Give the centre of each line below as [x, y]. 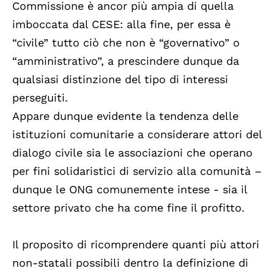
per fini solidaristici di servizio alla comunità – [137, 171]
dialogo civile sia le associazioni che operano [132, 153]
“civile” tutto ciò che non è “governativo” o [126, 43]
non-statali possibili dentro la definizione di [130, 263]
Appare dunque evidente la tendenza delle [125, 116]
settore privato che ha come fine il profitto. [128, 208]
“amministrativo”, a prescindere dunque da [126, 61]
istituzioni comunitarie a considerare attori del [137, 135]
